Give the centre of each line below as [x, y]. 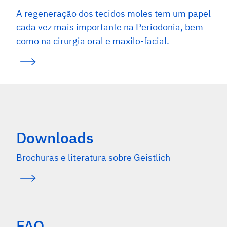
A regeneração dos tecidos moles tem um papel [113, 13]
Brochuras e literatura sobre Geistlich [93, 157]
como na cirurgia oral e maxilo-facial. [93, 41]
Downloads [55, 137]
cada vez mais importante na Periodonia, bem [110, 27]
